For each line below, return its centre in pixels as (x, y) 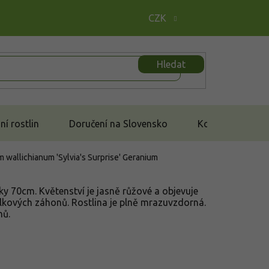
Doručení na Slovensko (118, 123)
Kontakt (215, 123)
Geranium (140, 157)
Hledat (171, 64)
